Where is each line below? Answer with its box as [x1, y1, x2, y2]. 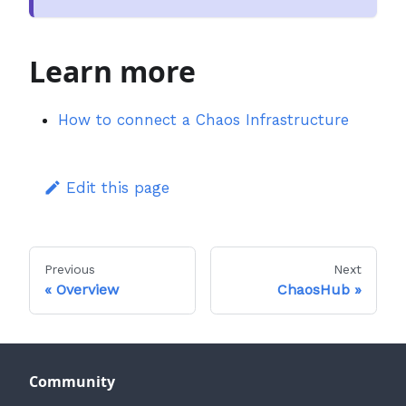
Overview [56, 280, 119, 298]
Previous [44, 261, 95, 276]
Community [29, 371, 115, 391]
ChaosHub [277, 280, 350, 298]
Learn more [29, 51, 196, 91]
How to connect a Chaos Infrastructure [58, 110, 349, 129]
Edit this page [66, 178, 170, 197]
